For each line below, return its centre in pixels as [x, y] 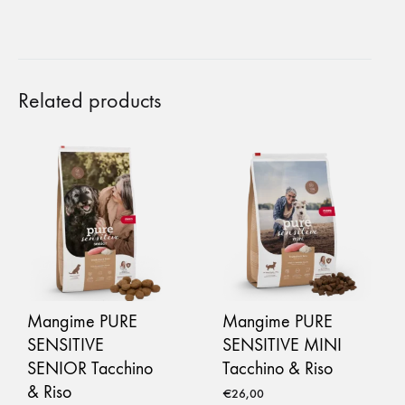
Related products [89, 101]
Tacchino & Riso [277, 368]
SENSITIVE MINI [282, 344]
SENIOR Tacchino [90, 368]
